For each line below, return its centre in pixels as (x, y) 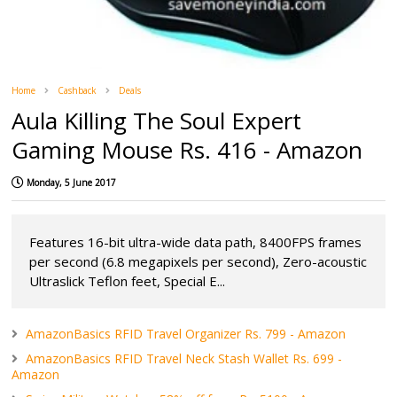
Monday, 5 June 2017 (72, 182)
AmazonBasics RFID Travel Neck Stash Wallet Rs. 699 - (184, 358)
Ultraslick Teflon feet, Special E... (128, 280)
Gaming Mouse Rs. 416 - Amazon (187, 149)
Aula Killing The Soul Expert (157, 120)
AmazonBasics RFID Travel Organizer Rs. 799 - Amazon (186, 333)
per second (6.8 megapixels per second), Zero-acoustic (198, 261)
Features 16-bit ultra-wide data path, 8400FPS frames (196, 241)
